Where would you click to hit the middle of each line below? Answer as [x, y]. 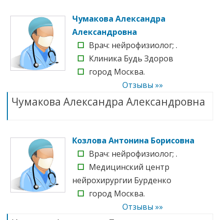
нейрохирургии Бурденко [122, 180]
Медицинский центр [129, 167]
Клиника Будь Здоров [131, 58]
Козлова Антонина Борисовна [133, 140]
